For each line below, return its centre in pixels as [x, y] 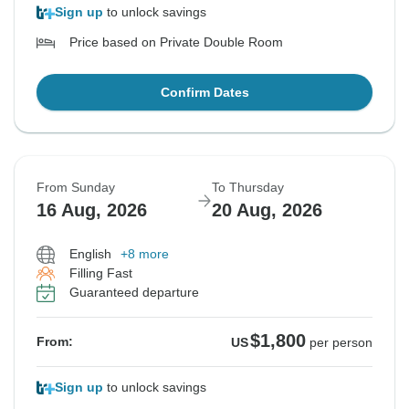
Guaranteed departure [134, 293]
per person [341, 343]
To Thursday [248, 188]
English [90, 254]
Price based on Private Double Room [176, 42]
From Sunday [76, 188]
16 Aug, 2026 [92, 210]
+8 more [145, 254]
